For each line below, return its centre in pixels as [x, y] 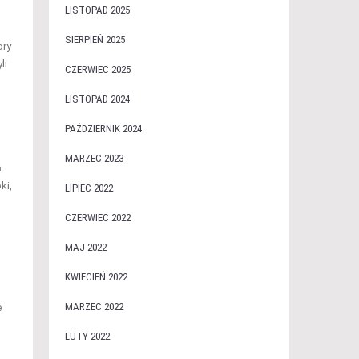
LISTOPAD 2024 [97, 99]
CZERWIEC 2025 [97, 69]
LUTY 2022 [87, 336]
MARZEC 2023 [94, 158]
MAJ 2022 [85, 247]
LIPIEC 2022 [89, 188]
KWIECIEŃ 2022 [96, 277]
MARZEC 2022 [94, 307]
